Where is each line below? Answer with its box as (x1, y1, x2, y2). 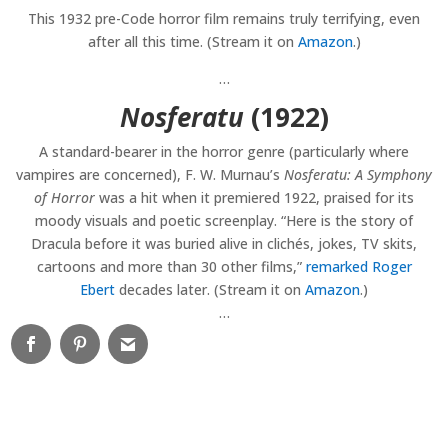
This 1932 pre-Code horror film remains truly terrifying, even (28, 9, 420, 29)
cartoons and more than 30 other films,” (36, 257, 306, 277)
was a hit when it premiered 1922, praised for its (95, 188, 414, 208)
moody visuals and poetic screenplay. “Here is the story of (35, 211, 413, 231)
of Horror (34, 188, 95, 208)
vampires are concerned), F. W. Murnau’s (16, 165, 284, 185)
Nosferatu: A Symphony (284, 165, 432, 185)
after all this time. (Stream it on (87, 32, 298, 52)
